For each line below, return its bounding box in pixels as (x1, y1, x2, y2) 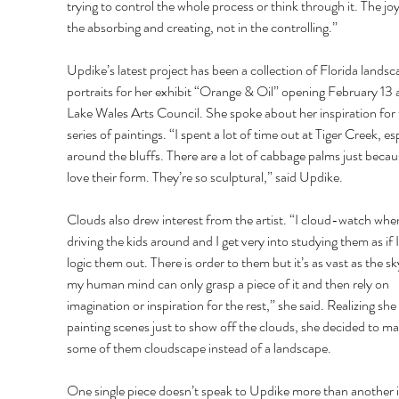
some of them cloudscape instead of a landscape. (66, 338, 334, 359)
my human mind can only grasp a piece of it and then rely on (66, 273, 392, 295)
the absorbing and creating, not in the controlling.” (66, 17, 340, 38)
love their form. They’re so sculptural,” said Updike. (66, 167, 346, 188)
